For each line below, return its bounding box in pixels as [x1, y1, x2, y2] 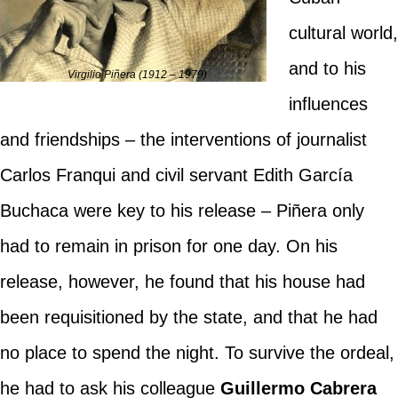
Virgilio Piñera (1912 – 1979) [68, 68, 208, 81]
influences [288, 93, 368, 114]
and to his [288, 58, 366, 78]
